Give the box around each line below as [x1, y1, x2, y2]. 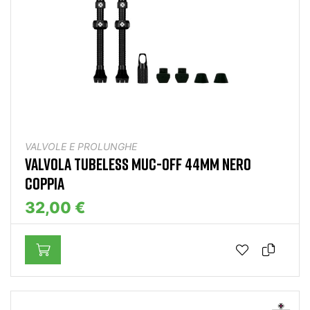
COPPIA [25, 173, 64, 194]
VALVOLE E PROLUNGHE [25, 140, 137, 153]
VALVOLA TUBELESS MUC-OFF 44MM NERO [25, 154, 251, 174]
